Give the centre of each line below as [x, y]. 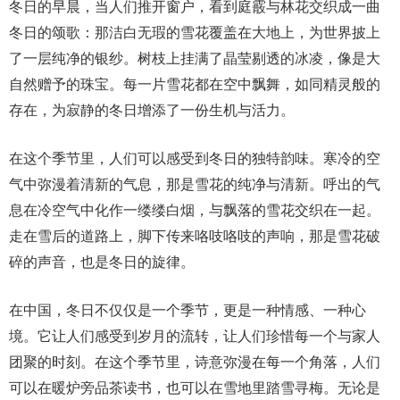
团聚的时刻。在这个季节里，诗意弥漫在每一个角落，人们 [195, 362]
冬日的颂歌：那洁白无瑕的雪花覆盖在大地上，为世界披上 [195, 33]
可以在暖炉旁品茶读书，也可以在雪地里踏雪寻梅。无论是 [195, 388]
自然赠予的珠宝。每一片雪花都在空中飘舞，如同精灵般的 [195, 85]
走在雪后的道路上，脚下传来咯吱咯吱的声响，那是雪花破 [195, 237]
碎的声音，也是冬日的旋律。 [102, 262]
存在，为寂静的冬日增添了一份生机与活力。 [152, 111]
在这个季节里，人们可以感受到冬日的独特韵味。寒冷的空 [195, 159]
